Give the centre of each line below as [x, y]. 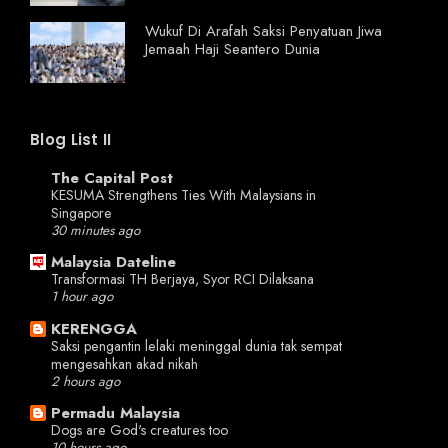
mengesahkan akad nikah [124, 363]
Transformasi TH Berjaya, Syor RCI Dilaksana [182, 279]
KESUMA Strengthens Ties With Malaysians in [183, 194]
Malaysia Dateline [113, 262]
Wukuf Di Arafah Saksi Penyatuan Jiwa [263, 31]
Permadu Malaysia [115, 413]
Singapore [81, 212]
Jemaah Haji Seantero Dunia [232, 49]
